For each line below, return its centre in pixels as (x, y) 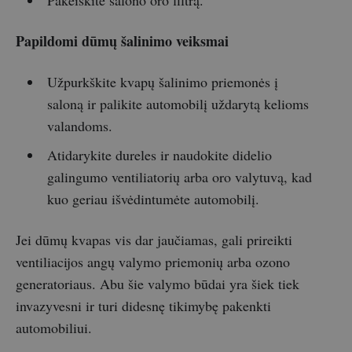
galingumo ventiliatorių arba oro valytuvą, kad (179, 176)
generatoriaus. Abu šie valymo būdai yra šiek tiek (158, 283)
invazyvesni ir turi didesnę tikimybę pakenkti (143, 305)
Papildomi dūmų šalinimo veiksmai (122, 40)
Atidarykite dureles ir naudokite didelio (159, 154)
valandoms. (79, 125)
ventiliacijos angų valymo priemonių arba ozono (153, 261)
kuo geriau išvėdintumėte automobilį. (153, 198)
